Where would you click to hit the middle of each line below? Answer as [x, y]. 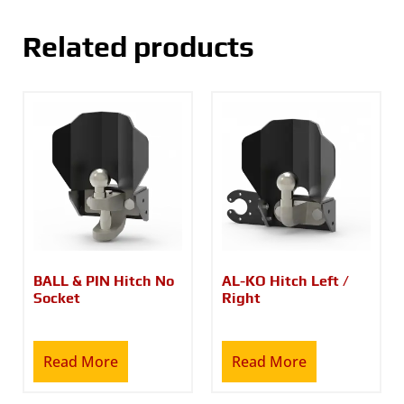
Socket [57, 298]
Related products [138, 46]
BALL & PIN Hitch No [104, 280]
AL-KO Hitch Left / [285, 280]
